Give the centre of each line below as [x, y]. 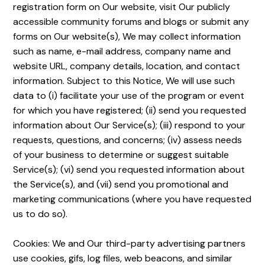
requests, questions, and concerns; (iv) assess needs [128, 140]
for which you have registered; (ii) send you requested [130, 110]
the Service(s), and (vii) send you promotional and [121, 184]
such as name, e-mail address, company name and [122, 51]
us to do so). [41, 214]
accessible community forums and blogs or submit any [131, 22]
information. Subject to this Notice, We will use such [124, 81]
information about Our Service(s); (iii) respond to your [130, 125]
